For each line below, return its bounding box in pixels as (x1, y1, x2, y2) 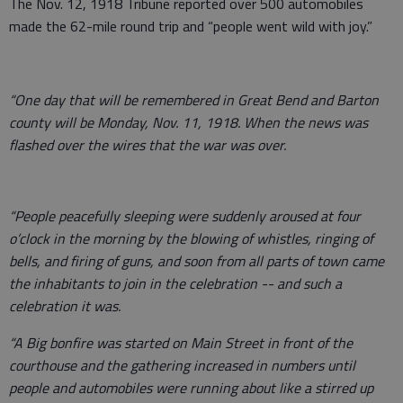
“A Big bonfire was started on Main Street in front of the (9, 332, 353, 354)
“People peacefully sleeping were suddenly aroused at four (9, 205, 361, 228)
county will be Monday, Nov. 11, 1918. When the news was (9, 112, 368, 134)
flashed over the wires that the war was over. (9, 134, 290, 157)
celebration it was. (9, 295, 121, 318)
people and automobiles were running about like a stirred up (9, 377, 373, 399)
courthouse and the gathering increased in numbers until (9, 354, 355, 377)
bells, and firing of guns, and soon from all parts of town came (9, 250, 384, 273)
